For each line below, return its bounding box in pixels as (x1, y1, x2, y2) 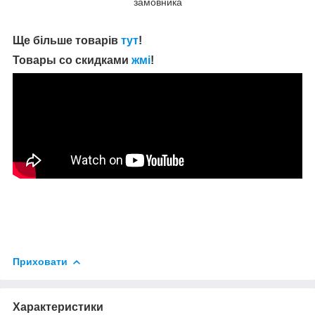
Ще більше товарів (13, 34, 121, 46)
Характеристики (13, 300, 103, 313)
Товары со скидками (13, 53, 131, 66)
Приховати (13, 255, 67, 267)
